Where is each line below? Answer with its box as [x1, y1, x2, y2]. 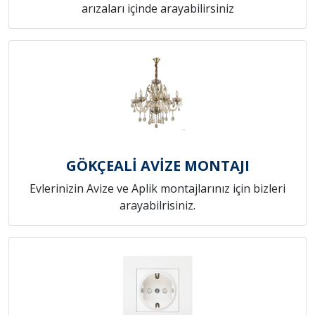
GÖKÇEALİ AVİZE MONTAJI [65, 155, 250, 175]
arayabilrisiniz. [120, 197, 195, 213]
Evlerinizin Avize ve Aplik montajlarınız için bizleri [30, 180, 285, 196]
